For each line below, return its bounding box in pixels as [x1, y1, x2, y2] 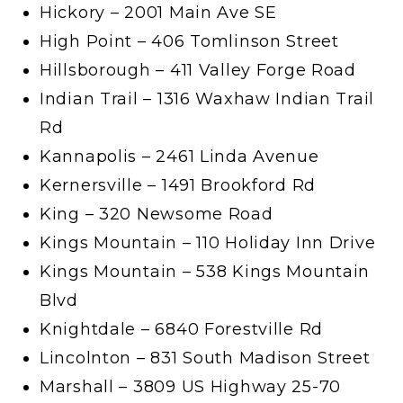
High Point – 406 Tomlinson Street [40, 31, 339, 52]
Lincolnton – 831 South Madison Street [40, 348, 371, 369]
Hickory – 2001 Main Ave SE [40, 3, 277, 23]
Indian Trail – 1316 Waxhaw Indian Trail [40, 89, 375, 110]
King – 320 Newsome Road [40, 204, 273, 225]
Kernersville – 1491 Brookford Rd [40, 175, 317, 196]
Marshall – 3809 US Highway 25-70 [40, 377, 342, 398]
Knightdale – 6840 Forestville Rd [40, 319, 324, 340]
